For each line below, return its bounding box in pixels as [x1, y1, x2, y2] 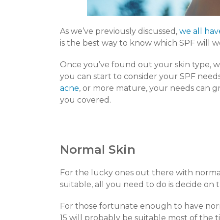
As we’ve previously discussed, [60, 27, 179, 36]
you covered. [60, 95, 111, 105]
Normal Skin [60, 142, 136, 157]
